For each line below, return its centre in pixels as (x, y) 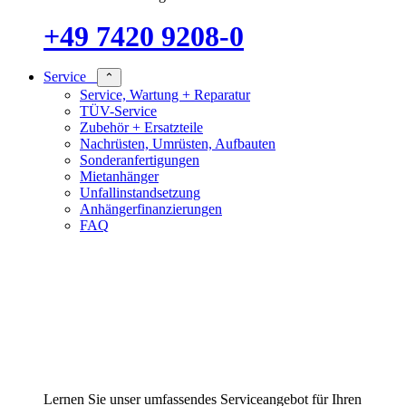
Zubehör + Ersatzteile (141, 127)
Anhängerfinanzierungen (151, 208)
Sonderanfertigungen (140, 159)
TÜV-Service (118, 111)
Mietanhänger (119, 176)
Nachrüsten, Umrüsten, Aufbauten (178, 143)
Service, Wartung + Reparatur (165, 94)
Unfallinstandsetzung (140, 192)
